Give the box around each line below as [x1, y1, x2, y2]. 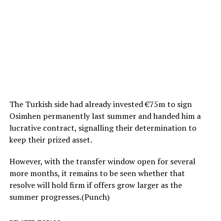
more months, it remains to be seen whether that [9, 167, 185, 179]
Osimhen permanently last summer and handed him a [9, 110, 201, 121]
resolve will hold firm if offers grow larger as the [9, 179, 182, 190]
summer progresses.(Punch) [9, 191, 110, 202]
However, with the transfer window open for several [9, 155, 195, 167]
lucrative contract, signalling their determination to [9, 122, 196, 133]
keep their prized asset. [9, 134, 92, 145]
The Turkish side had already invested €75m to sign [9, 98, 192, 110]
